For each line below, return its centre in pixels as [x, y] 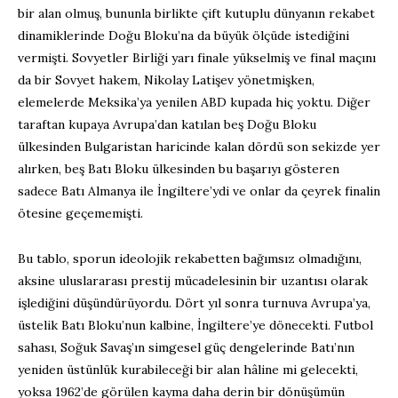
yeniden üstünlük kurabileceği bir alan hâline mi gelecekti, [188, 370]
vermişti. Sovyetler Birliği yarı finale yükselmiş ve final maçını [197, 58]
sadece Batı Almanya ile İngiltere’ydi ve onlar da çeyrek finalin [199, 191]
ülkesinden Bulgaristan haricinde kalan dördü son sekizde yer [199, 147]
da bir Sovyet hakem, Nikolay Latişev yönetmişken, [166, 80]
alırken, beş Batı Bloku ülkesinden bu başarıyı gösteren [179, 169]
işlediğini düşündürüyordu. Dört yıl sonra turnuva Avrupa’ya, [194, 303]
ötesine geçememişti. [80, 214]
